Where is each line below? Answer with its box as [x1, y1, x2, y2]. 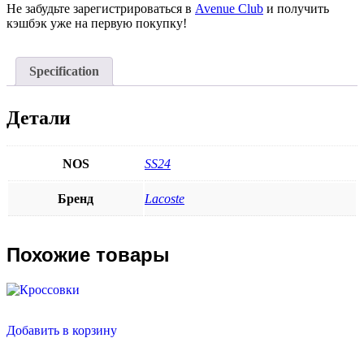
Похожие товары [6, 244, 170, 266]
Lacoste [145, 192, 184, 206]
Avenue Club [195, 2, 263, 16]
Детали [6, 107, 71, 129]
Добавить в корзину [6, 323, 117, 337]
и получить [263, 2, 329, 16]
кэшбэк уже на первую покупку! [6, 16, 187, 31]
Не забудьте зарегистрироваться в [6, 2, 195, 16]
